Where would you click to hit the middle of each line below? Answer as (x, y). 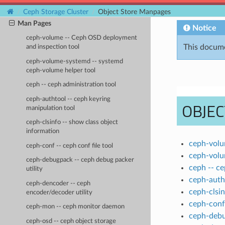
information (43, 132)
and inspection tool (53, 47)
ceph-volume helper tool (61, 70)
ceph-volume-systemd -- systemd (75, 61)
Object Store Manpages (135, 12)
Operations (35, 9)
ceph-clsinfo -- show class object (72, 123)
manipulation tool (51, 108)
